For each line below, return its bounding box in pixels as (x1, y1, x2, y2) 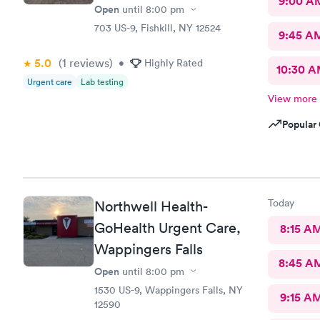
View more (267, 92, 317, 105)
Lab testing (81, 76, 124, 88)
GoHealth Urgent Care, (94, 219, 241, 236)
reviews (66, 56, 109, 70)
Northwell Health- (94, 197, 207, 215)
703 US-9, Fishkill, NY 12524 (94, 21, 221, 34)
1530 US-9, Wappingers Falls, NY (94, 283, 243, 296)
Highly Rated (144, 56, 203, 69)
